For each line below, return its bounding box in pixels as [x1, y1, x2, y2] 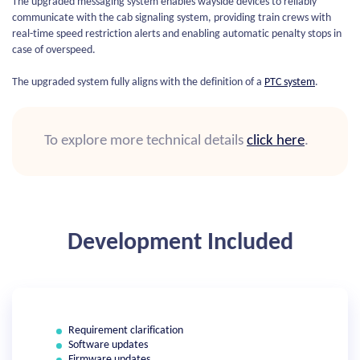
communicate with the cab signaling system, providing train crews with [12, 12, 331, 24]
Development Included [67, 231, 293, 256]
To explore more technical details [44, 133, 247, 149]
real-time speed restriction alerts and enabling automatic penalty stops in [12, 28, 342, 40]
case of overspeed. [12, 44, 98, 56]
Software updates [68, 339, 148, 351]
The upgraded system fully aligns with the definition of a [12, 76, 264, 88]
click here [247, 133, 305, 149]
